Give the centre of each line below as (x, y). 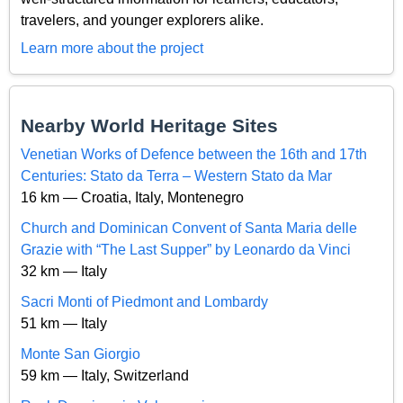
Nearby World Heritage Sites (149, 125)
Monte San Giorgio (81, 354)
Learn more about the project (112, 48)
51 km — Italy (64, 323)
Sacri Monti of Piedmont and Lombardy (144, 301)
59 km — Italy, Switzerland (105, 375)
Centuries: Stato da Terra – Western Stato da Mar (176, 175)
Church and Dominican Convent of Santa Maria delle (189, 228)
